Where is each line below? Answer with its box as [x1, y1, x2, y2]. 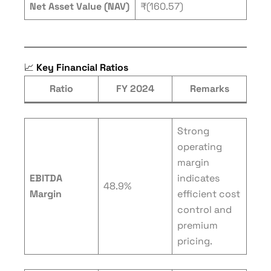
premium [177, 219, 218, 232]
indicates [177, 172, 220, 184]
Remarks [189, 82, 229, 95]
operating [177, 140, 222, 153]
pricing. [177, 235, 212, 247]
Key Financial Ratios [36, 61, 128, 74]
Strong [177, 125, 209, 137]
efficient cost [177, 188, 240, 200]
